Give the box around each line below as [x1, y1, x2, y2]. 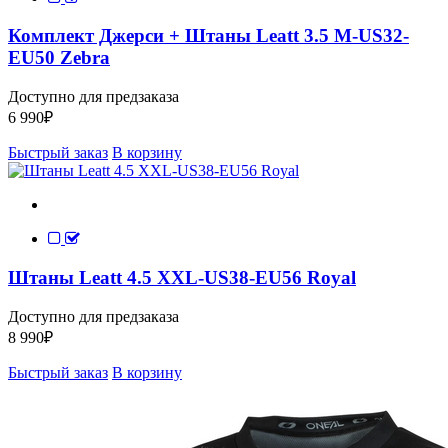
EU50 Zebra [8, 47, 110, 69]
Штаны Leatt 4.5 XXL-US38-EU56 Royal [8, 266, 356, 288]
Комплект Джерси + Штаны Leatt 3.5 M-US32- [8, 25, 409, 47]
